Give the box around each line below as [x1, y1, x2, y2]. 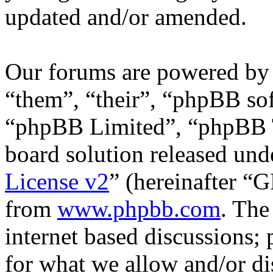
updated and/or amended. [5, 4, 247, 30]
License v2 [5, 168, 109, 195]
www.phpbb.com [57, 196, 221, 222]
